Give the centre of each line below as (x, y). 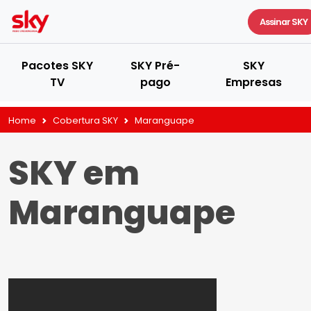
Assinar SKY (284, 22)
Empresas (253, 82)
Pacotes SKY (58, 66)
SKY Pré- (155, 66)
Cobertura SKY (85, 120)
